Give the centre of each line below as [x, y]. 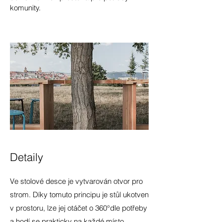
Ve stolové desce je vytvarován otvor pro [76, 181]
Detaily [27, 157]
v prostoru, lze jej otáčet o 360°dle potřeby [79, 208]
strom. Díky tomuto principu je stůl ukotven [79, 194]
